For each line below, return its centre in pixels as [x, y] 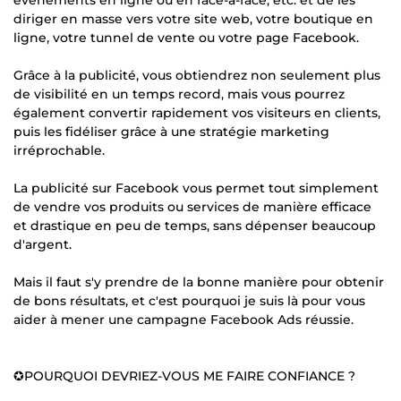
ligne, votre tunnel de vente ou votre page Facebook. [186, 37]
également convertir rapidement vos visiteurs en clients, [197, 112]
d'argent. [43, 244]
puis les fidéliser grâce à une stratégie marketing [171, 131]
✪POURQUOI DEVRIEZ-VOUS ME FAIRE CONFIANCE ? [184, 375]
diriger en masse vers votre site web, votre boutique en [193, 18]
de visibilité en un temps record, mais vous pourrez [179, 94]
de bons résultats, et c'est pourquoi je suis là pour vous [189, 300]
